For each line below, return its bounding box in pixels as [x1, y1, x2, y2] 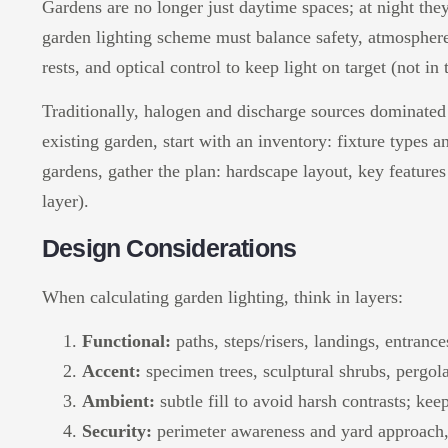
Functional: [82, 331, 171, 352]
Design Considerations [42, 233, 297, 262]
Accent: [82, 361, 141, 382]
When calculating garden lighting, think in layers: [42, 286, 403, 307]
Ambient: [82, 391, 155, 412]
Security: [82, 421, 152, 442]
